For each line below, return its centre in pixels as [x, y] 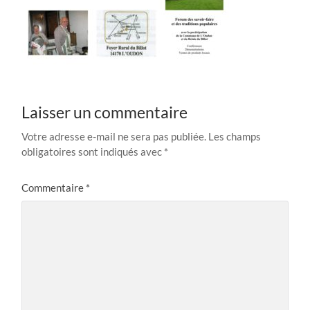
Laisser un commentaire [105, 112]
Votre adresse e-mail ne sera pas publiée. [114, 136]
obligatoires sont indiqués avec [93, 151]
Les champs [235, 136]
